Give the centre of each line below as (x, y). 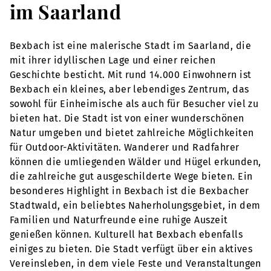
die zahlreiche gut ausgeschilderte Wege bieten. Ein (131, 177)
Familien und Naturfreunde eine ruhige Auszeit (119, 220)
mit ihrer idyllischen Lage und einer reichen (113, 60)
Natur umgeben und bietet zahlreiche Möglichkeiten (132, 133)
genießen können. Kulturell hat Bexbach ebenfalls (126, 235)
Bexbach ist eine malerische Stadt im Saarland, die (131, 46)
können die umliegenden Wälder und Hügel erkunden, (135, 162)
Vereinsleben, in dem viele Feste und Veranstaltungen (135, 264)
